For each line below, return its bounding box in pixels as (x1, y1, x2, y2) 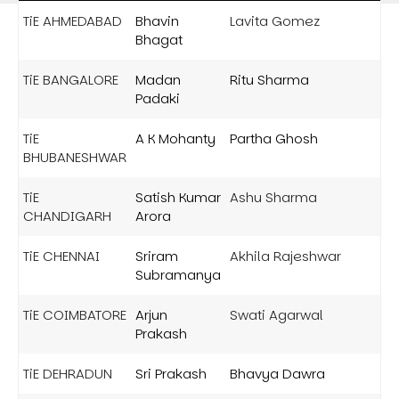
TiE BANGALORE (23, 69, 118, 89)
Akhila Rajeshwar (230, 246, 341, 265)
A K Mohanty (135, 128, 216, 148)
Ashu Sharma (230, 187, 317, 207)
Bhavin (135, 11, 179, 30)
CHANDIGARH (23, 206, 111, 225)
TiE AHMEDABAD (23, 11, 122, 30)
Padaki (135, 88, 180, 108)
